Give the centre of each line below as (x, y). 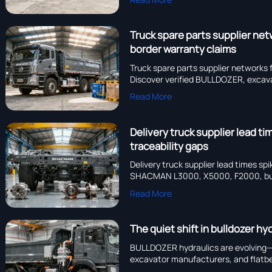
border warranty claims (183, 49)
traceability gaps (169, 146)
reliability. (148, 188)
